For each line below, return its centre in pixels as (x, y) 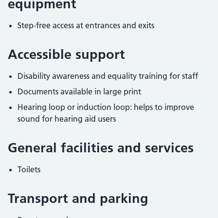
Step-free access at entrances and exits (86, 25)
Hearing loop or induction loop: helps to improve (106, 107)
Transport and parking (78, 198)
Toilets (29, 169)
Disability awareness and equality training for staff (108, 76)
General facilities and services (101, 148)
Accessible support (66, 54)
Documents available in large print (79, 91)
